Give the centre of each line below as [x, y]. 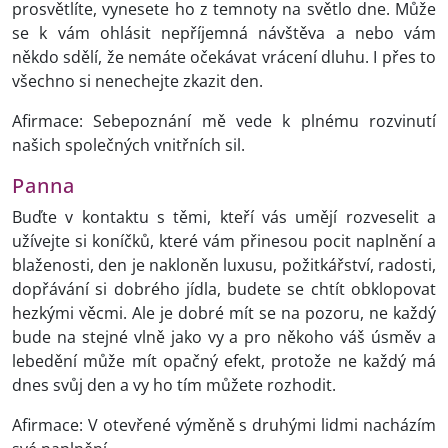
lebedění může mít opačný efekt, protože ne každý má [224, 361]
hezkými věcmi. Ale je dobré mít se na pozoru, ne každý [224, 313]
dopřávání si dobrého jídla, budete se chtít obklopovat [224, 289]
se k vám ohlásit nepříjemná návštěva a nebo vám [224, 33]
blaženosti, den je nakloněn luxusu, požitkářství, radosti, [224, 265]
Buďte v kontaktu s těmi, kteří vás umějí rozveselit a [224, 217]
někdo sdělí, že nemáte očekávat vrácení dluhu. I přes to [224, 57]
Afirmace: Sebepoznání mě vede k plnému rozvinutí [224, 121]
